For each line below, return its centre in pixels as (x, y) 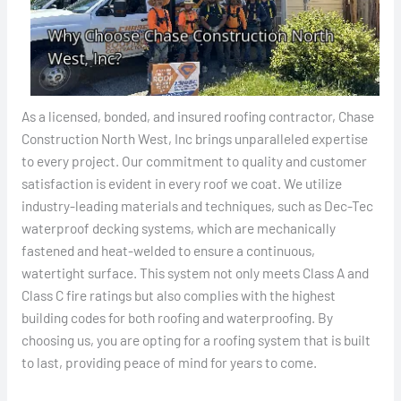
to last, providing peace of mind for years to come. (169, 362)
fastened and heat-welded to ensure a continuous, (168, 250)
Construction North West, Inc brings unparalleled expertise (194, 138)
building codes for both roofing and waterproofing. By (177, 317)
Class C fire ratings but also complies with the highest (178, 294)
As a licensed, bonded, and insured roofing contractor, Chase (197, 115)
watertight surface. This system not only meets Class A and (195, 272)
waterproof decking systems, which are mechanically (178, 227)
